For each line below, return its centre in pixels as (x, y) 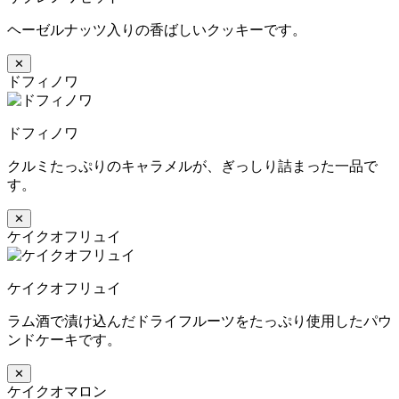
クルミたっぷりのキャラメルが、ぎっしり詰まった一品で (192, 166)
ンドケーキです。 (64, 339)
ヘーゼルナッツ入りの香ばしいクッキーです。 (157, 29)
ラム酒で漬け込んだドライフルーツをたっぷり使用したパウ (199, 321)
